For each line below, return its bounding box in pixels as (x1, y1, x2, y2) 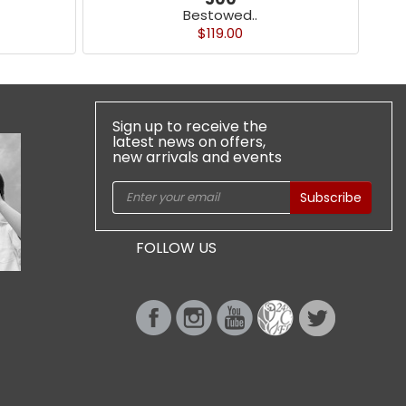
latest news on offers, (111, 131, 266, 153)
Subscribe (300, 188, 362, 208)
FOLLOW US (135, 237, 217, 259)
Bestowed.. (183, 5, 257, 24)
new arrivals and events (111, 147, 282, 169)
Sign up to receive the (111, 116, 267, 138)
